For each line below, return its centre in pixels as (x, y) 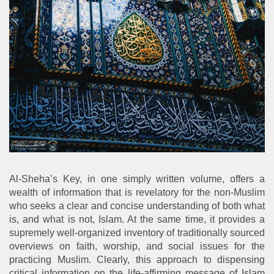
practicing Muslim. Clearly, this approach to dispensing (137, 259)
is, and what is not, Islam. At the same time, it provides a (137, 219)
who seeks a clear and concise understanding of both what (137, 206)
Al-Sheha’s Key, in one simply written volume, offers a (137, 179)
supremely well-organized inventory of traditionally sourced (137, 232)
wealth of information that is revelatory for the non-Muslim (137, 192)
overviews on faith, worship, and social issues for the (137, 246)
